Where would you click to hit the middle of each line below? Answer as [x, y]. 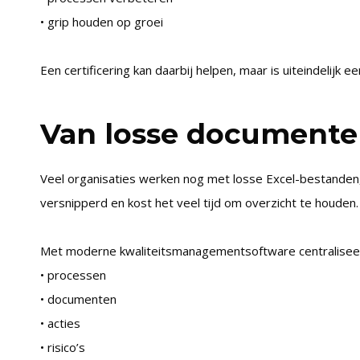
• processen [73, 275]
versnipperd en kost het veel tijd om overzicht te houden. [199, 202]
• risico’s [62, 347]
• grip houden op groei [101, 22]
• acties [60, 323]
